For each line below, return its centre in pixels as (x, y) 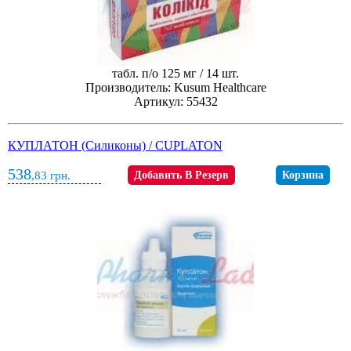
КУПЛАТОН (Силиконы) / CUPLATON (115, 145)
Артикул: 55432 (175, 102)
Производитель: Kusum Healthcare (175, 88)
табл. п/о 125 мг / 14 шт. (175, 74)
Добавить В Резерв (181, 175)
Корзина (302, 175)
